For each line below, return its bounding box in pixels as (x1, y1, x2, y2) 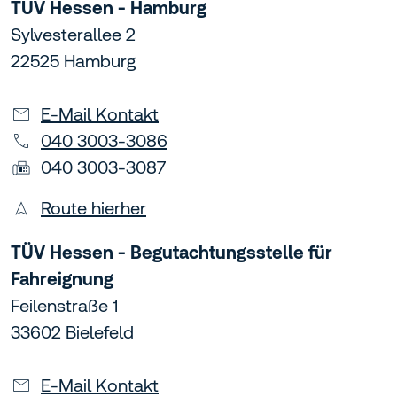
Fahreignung (11, 269, 113, 290)
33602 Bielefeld (11, 322, 134, 343)
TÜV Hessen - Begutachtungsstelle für (11, 242, 332, 263)
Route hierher (41, 198, 146, 219)
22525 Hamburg (11, 51, 136, 72)
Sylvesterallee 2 (11, 24, 136, 45)
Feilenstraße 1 (11, 295, 118, 316)
